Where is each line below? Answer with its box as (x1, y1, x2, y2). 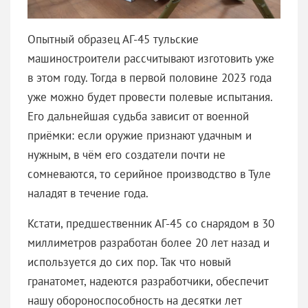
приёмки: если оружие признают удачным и (27, 127, 252, 143)
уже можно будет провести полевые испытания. (27, 89, 272, 104)
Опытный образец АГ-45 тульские (27, 31, 199, 47)
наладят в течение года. (27, 185, 148, 201)
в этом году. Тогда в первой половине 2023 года (27, 69, 272, 85)
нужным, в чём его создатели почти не (27, 146, 225, 162)
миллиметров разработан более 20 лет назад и (27, 234, 269, 250)
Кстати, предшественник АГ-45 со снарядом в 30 (27, 215, 274, 231)
